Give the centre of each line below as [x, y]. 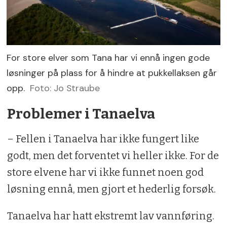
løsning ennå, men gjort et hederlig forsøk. [111, 189]
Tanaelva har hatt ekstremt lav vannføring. [110, 216]
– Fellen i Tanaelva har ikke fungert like [103, 139]
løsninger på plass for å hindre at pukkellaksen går [112, 73]
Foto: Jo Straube [65, 88]
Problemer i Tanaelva [81, 114]
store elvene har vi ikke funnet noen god [105, 173]
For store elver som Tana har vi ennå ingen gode [108, 58]
